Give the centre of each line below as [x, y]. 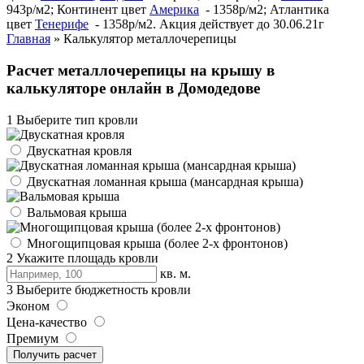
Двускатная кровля [78, 150]
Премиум [34, 338]
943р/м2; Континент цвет [78, 10]
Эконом [30, 305]
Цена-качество [48, 322]
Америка [174, 10]
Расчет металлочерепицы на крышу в [141, 70]
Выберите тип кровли [76, 119]
